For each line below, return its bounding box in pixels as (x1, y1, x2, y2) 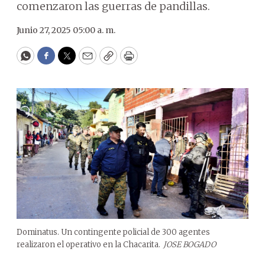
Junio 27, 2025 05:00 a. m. (17, 25, 115, 35)
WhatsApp (24, 54, 80, 68)
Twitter (66, 54, 106, 68)
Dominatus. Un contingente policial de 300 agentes (17, 227, 210, 237)
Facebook (45, 54, 95, 68)
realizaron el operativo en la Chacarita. (17, 239, 160, 250)
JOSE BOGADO (163, 239, 216, 250)
